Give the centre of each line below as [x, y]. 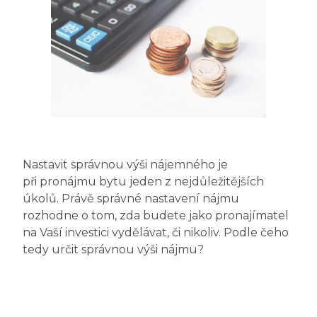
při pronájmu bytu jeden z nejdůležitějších [143, 182]
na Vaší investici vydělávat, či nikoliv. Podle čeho [156, 233]
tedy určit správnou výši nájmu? [113, 250]
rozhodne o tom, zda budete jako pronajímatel [156, 216]
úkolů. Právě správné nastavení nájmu [131, 199]
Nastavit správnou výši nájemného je [125, 165]
